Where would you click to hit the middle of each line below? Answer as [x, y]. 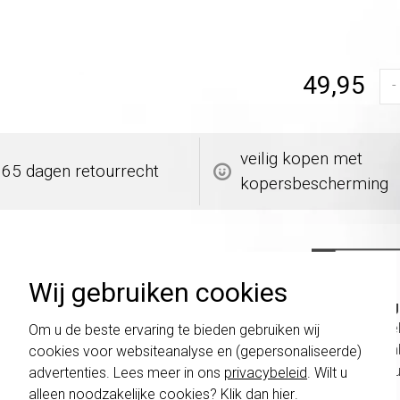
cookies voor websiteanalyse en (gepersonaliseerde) [195, 351]
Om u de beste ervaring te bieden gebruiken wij [174, 329]
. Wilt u [327, 372]
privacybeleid [266, 372]
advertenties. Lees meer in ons [126, 372]
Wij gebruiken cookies [158, 292]
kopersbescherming [314, 183]
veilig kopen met [301, 158]
